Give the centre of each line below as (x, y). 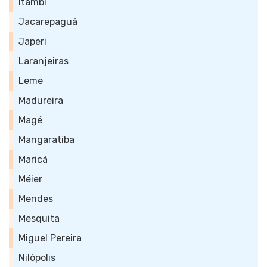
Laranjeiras (44, 61)
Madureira (41, 100)
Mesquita (39, 218)
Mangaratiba (46, 140)
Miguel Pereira (50, 238)
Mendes (36, 199)
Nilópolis (37, 258)
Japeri (32, 41)
